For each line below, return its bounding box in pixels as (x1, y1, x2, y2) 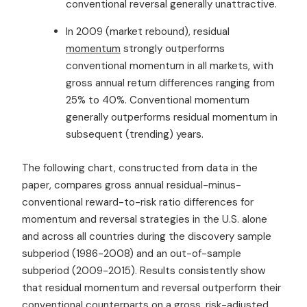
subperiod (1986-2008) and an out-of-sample (22, 246, 241, 260)
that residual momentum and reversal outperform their (22, 280, 281, 295)
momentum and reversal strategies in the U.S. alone (22, 212, 267, 226)
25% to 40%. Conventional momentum (66, 93, 249, 107)
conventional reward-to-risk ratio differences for (22, 195, 254, 209)
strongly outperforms (121, 41, 225, 56)
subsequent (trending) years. (66, 127, 204, 141)
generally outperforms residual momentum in (66, 110, 278, 124)
